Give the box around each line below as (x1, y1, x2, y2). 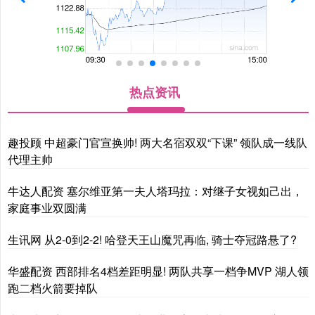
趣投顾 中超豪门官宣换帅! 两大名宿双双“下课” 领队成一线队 (8, 134, 307, 150)
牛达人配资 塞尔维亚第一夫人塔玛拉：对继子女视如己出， (8, 182, 303, 199)
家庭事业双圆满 (8, 199, 86, 216)
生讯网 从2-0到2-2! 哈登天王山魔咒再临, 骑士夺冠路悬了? (8, 231, 297, 247)
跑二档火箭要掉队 (8, 279, 98, 296)
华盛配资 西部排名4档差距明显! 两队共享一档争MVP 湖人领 (8, 262, 309, 279)
